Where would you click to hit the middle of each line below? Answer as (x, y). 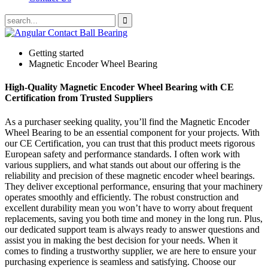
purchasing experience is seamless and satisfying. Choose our (120, 261)
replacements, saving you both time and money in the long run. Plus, (134, 218)
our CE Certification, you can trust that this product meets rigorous (130, 143)
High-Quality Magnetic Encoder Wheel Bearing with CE (119, 87)
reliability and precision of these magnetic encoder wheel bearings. (130, 175)
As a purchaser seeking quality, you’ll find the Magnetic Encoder (127, 121)
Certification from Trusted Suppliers (79, 98)
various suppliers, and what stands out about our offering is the (123, 165)
